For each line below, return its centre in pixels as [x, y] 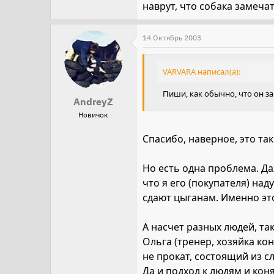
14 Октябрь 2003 [172, 38]
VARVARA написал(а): [202, 72]
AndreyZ [93, 102]
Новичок [93, 115]
